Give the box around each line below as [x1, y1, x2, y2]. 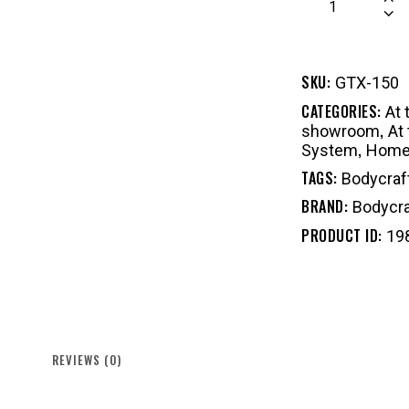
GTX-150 [334, 73, 399, 93]
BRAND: [301, 195, 352, 218]
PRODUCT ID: [301, 225, 386, 247]
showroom [301, 121, 380, 142]
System [301, 141, 358, 161]
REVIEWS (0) [52, 351, 122, 370]
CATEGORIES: [301, 100, 385, 123]
